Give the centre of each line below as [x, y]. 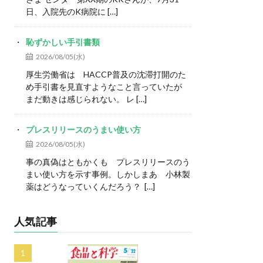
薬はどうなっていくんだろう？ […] [90, 186]
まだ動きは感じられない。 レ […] [86, 99]
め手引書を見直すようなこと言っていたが [108, 87]
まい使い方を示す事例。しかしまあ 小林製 [108, 174]
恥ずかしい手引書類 [63, 42]
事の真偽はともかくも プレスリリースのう [108, 162]
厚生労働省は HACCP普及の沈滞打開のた [106, 74]
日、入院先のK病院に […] [72, 11]
